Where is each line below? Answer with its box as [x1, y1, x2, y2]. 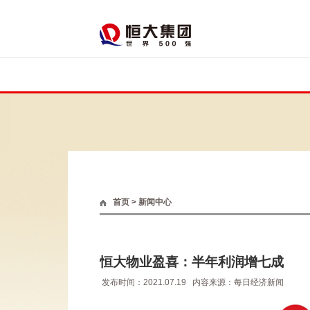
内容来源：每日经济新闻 [192, 277, 284, 287]
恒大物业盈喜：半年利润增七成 [100, 255, 284, 269]
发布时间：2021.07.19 [100, 277, 192, 287]
